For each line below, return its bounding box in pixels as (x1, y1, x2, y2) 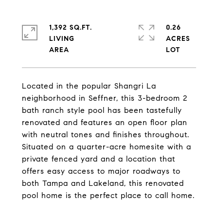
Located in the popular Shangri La (22, 81, 156, 91)
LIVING (49, 35, 74, 43)
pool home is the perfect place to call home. (22, 191, 195, 200)
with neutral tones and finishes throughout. (22, 130, 189, 139)
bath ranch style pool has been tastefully (22, 106, 182, 115)
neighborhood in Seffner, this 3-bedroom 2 (22, 93, 187, 103)
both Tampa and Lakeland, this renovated (22, 179, 184, 188)
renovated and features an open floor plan (22, 118, 187, 127)
